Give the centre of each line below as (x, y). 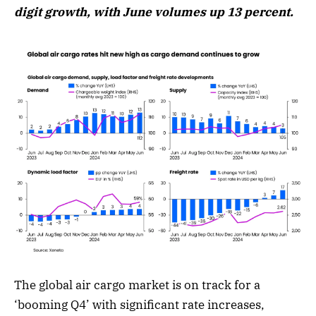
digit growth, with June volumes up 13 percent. (154, 12)
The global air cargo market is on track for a (137, 285)
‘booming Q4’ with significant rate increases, (139, 304)
